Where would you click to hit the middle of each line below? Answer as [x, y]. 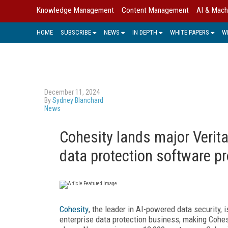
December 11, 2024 [72, 92]
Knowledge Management [75, 10]
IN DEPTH [145, 32]
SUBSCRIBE [76, 32]
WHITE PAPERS [190, 32]
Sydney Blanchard [78, 100]
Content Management [155, 10]
